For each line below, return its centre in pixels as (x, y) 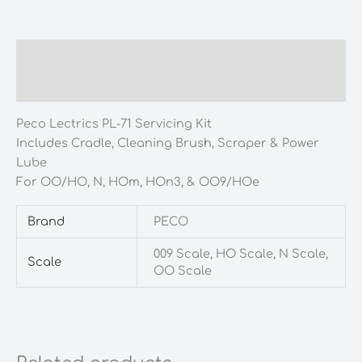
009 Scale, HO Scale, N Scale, (240, 254)
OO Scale (182, 271)
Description (52, 55)
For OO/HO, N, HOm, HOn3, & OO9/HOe (138, 181)
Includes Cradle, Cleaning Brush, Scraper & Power (168, 143)
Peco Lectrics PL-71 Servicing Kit (114, 123)
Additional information (86, 86)
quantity (41, 14)
